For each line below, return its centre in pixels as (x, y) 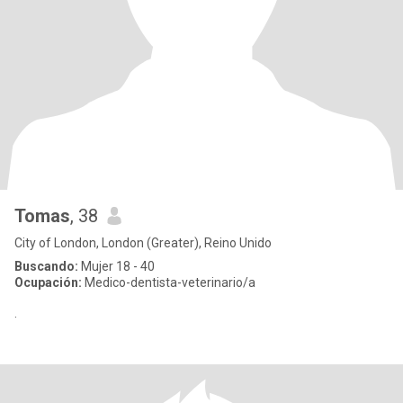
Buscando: (46, 266)
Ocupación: (48, 282)
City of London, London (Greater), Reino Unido (143, 243)
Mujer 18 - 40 (116, 266)
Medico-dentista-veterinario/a (169, 282)
